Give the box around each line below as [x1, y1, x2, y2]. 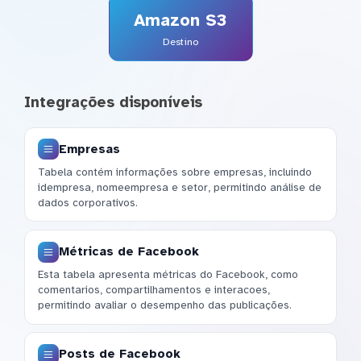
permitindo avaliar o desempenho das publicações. [38, 298, 292, 313]
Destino [162, 35, 199, 49]
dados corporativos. [38, 195, 138, 210]
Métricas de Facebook [59, 244, 199, 259]
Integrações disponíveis [24, 93, 202, 112]
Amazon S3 [134, 10, 227, 31]
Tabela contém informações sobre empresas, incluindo [38, 164, 312, 179]
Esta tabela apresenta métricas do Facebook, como [38, 268, 298, 282]
